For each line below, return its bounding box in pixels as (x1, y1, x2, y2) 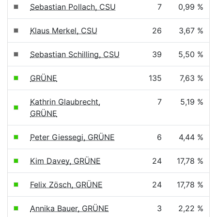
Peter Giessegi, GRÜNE (30, 132, 115, 142)
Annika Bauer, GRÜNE (30, 203, 109, 213)
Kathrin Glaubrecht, (30, 97, 100, 107)
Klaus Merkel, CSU (30, 26, 97, 35)
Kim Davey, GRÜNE (30, 156, 101, 166)
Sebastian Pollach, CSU (30, 2, 116, 12)
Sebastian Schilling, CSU (30, 49, 120, 59)
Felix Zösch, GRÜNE (30, 180, 103, 189)
